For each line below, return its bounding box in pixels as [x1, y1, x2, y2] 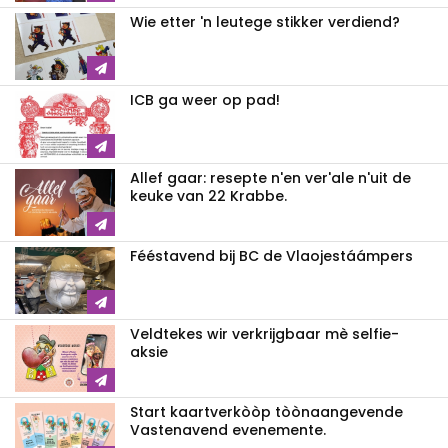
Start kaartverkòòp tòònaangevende [130, 402, 403, 423]
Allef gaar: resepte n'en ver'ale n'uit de [130, 168, 411, 189]
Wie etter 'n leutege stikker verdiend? [130, 12, 400, 33]
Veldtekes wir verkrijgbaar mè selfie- [130, 324, 399, 345]
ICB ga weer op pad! [130, 90, 280, 111]
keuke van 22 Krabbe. [130, 186, 287, 207]
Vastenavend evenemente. [130, 420, 326, 441]
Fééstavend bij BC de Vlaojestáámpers [130, 246, 413, 267]
